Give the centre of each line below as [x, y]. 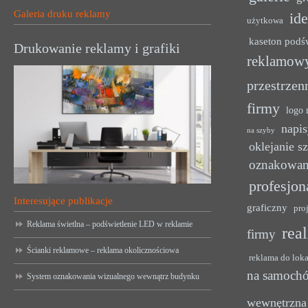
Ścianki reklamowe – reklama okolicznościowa [103, 251]
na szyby [261, 131]
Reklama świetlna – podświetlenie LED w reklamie [110, 224]
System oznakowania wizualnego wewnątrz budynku [113, 277]
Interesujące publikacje [63, 201]
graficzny [267, 208]
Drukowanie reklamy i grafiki [97, 48]
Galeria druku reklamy [62, 14]
